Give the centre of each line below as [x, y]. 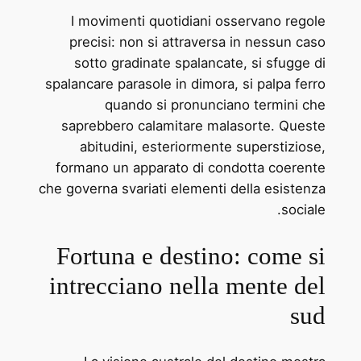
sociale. [304, 210]
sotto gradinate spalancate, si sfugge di [200, 63]
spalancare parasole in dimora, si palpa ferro [186, 84]
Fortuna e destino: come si [191, 256]
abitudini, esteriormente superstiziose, [203, 147]
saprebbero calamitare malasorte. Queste [194, 126]
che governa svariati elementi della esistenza [183, 189]
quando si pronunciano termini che [216, 105]
